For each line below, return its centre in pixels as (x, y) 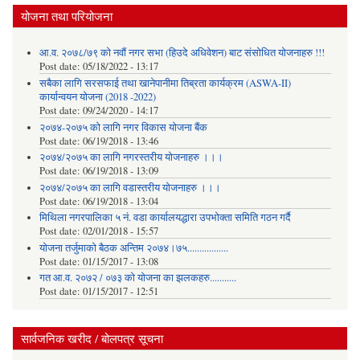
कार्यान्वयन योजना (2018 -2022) (97, 96)
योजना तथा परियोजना (67, 16)
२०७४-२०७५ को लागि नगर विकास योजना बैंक (123, 127)
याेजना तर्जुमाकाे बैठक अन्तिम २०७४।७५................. (133, 247)
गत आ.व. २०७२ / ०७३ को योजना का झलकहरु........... (137, 278)
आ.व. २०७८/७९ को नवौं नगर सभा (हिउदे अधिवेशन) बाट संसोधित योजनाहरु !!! (182, 53)
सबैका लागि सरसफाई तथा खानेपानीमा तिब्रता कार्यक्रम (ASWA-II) (165, 83)
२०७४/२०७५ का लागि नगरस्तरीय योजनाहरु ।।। (131, 157)
